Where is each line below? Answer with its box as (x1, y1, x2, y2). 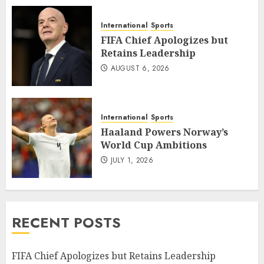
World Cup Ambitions (101, 138, 207, 152)
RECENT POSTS (12, 212, 121, 233)
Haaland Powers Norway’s (101, 126, 228, 139)
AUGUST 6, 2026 (110, 63, 170, 74)
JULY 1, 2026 (110, 155, 154, 166)
